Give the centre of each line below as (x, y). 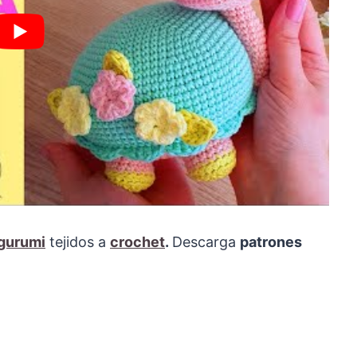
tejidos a (78, 241)
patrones (271, 241)
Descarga (206, 241)
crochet (137, 241)
